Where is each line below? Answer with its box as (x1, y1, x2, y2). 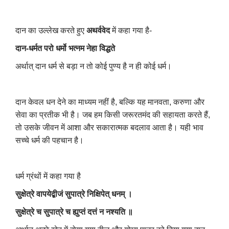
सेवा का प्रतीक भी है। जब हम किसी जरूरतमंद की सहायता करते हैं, (15, 110, 210, 120)
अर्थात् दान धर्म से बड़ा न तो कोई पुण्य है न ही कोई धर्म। (15, 62, 172, 71)
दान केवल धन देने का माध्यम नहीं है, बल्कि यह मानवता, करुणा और (15, 98, 204, 107)
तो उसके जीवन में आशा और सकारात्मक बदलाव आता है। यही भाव (15, 123, 203, 132)
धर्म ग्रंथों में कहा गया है (15, 172, 81, 181)
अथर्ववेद (86, 26, 110, 35)
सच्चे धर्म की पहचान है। (15, 136, 84, 145)
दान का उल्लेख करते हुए (15, 26, 86, 35)
